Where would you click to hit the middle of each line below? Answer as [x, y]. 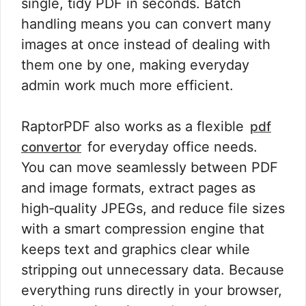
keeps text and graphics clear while [136, 249]
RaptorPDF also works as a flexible [135, 126]
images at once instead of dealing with [146, 44]
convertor [51, 147]
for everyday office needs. [170, 147]
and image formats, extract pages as [138, 188]
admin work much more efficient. [127, 85]
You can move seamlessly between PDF [150, 167]
